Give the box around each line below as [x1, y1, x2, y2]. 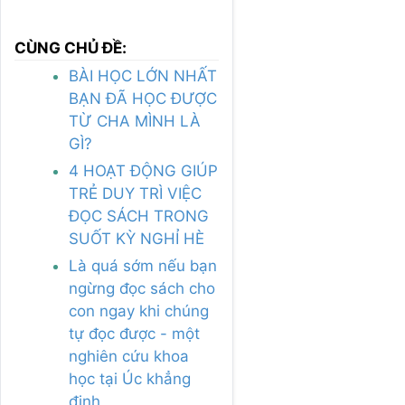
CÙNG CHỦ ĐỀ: [14, 39, 127, 58]
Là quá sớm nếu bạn [69, 257, 217, 276]
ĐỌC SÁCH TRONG [69, 207, 209, 226]
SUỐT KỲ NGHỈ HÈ [69, 230, 204, 249]
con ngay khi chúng [69, 302, 209, 321]
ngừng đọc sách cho [69, 279, 215, 298]
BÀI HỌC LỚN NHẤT [69, 67, 217, 86]
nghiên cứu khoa [69, 347, 189, 366]
